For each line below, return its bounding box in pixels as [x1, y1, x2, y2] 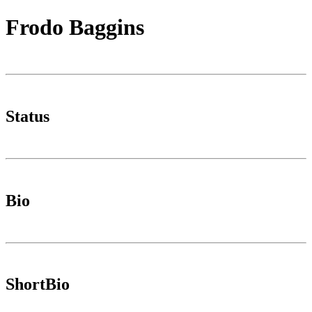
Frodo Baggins [6, 15, 144, 40]
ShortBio [6, 275, 70, 294]
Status [6, 107, 49, 125]
